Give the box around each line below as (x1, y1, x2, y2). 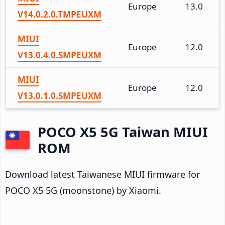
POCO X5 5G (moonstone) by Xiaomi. (5, 184, 161, 196)
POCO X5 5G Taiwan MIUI (38, 122, 208, 141)
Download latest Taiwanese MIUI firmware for (5, 168, 200, 180)
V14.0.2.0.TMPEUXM (18, 8, 101, 20)
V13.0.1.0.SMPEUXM (18, 89, 101, 101)
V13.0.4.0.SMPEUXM (18, 49, 101, 61)
